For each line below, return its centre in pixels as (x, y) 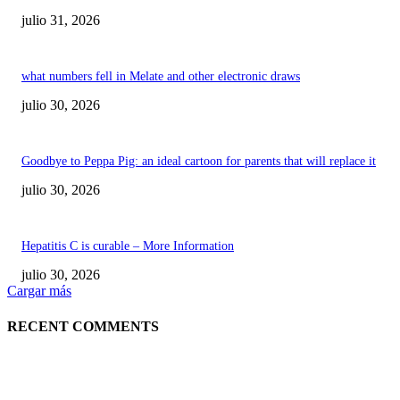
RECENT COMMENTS (83, 326)
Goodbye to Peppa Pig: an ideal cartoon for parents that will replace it (199, 162)
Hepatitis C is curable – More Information (128, 246)
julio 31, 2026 (61, 21)
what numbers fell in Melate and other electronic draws (161, 77)
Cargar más (39, 291)
